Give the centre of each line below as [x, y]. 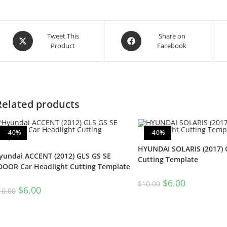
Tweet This [63, 36]
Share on [172, 36]
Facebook [172, 46]
